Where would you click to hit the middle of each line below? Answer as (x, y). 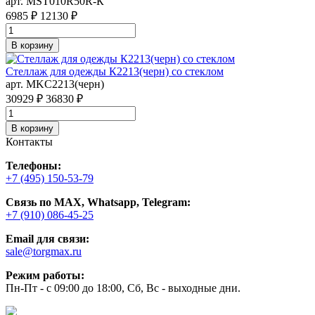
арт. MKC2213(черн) (55, 84)
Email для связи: (47, 238)
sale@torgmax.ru (44, 251)
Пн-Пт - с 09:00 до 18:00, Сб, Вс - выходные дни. (123, 288)
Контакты (29, 141)
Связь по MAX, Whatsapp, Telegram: (98, 202)
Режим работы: (45, 275)
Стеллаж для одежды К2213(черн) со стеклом (115, 71)
